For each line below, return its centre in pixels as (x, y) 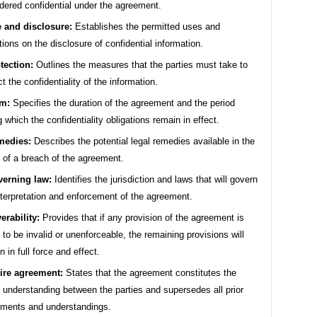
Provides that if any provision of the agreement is (142, 218)
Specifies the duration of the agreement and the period (122, 103)
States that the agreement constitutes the (150, 273)
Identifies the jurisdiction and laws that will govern (155, 180)
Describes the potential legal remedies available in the (143, 142)
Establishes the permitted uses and (146, 27)
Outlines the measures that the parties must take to (140, 65)
